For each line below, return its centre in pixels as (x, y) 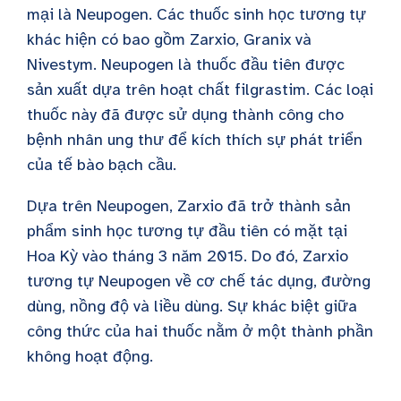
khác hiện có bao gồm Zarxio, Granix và (169, 39)
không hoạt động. (90, 356)
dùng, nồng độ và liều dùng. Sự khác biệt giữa (192, 306)
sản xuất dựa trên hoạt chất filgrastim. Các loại (200, 90)
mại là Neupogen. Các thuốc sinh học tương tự (196, 14)
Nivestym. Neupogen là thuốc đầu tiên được (186, 64)
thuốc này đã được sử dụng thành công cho (185, 115)
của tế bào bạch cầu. (102, 165)
